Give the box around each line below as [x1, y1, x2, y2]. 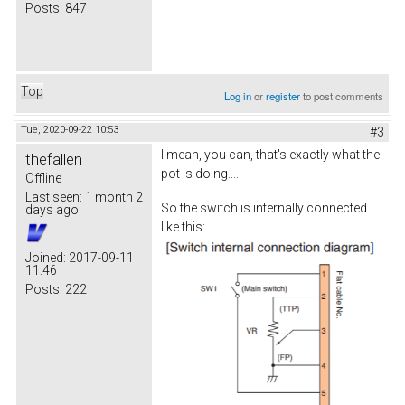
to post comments [300, 89, 384, 104]
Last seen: [25, 190, 82, 205]
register [266, 89, 301, 104]
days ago [25, 202, 79, 218]
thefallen [25, 150, 82, 169]
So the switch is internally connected [161, 201, 367, 216]
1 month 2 [82, 190, 143, 205]
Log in [224, 89, 252, 104]
